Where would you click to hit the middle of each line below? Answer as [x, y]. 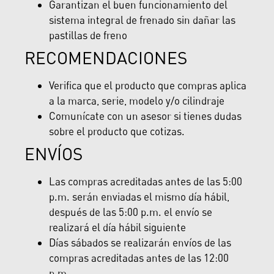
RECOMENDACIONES [106, 57]
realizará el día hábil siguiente [117, 227]
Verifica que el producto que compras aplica [148, 85]
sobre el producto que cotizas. [117, 131]
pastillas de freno [88, 35]
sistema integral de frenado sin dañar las [142, 20]
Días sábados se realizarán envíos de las [140, 242]
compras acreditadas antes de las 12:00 [139, 257]
